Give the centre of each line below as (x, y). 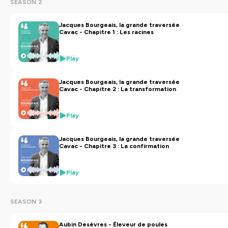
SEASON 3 (26, 202)
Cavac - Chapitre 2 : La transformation (118, 89)
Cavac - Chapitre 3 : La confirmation (114, 146)
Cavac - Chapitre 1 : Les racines (106, 32)
